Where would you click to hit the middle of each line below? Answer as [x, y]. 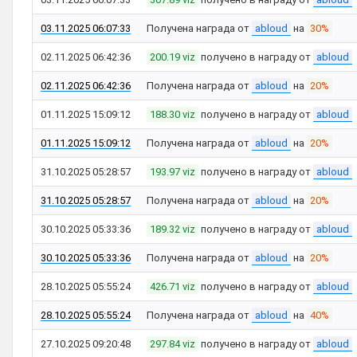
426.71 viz [173, 286]
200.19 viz [173, 57]
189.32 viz [173, 229]
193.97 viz [173, 172]
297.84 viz [173, 344]
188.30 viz [173, 114]
